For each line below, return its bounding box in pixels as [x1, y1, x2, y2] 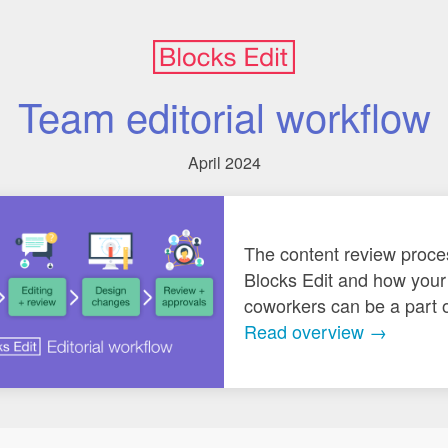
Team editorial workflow [17, 87, 431, 144]
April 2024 [187, 151, 261, 174]
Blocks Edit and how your [244, 266, 446, 292]
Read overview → [244, 318, 387, 344]
